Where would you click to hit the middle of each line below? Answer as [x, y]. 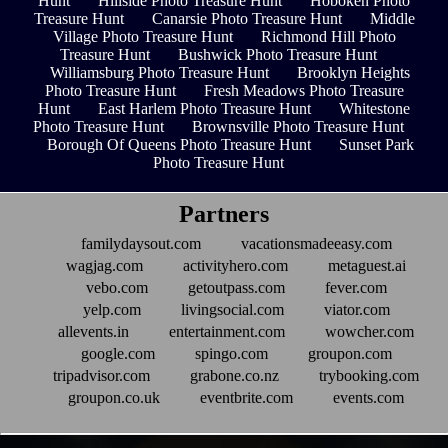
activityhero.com [235, 266]
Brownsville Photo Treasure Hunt [297, 127]
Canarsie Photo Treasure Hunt [246, 19]
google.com [117, 354]
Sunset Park [376, 145]
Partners [224, 214]
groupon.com [349, 354]
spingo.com [231, 354]
